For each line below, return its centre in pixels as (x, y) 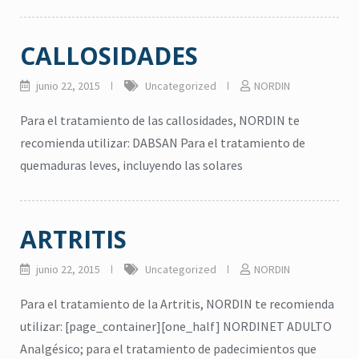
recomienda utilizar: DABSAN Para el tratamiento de (163, 143)
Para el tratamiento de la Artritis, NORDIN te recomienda (177, 304)
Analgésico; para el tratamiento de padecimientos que (168, 349)
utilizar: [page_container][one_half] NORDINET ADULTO (176, 326)
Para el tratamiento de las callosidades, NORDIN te (160, 120)
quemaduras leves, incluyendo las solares (131, 165)
